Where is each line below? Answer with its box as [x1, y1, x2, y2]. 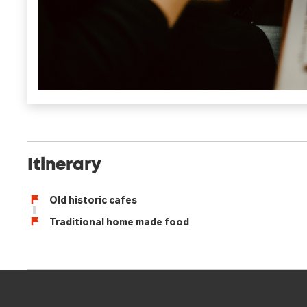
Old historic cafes [49, 192, 137, 206]
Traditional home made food [49, 214, 189, 228]
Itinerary [27, 156, 101, 173]
